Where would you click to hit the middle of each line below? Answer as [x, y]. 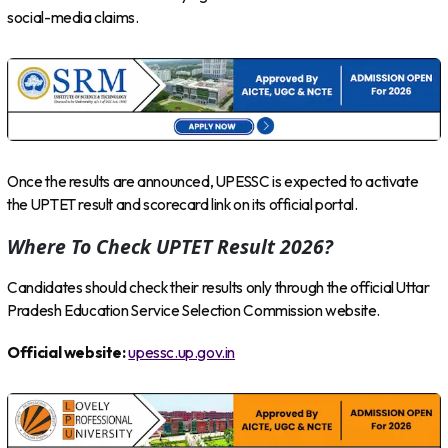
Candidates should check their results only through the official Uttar [218, 287]
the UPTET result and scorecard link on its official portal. [182, 205]
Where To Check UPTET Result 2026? [170, 247]
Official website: [66, 353]
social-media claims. [73, 18]
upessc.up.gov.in [182, 353]
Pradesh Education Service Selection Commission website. [193, 310]
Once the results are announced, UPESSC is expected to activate [213, 182]
